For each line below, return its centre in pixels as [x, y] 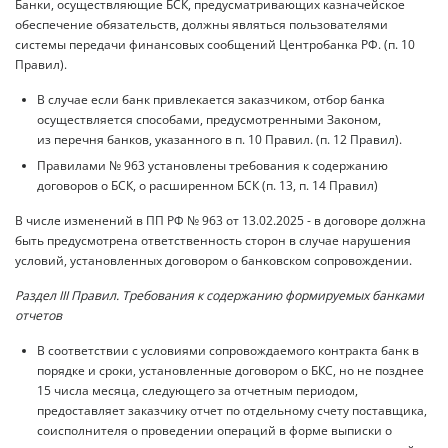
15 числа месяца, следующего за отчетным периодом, [197, 390]
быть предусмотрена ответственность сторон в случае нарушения [213, 240]
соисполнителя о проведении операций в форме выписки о [214, 430]
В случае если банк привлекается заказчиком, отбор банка [211, 99]
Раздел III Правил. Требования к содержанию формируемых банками [219, 295]
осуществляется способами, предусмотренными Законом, [209, 119]
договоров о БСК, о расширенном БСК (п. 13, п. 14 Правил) [207, 185]
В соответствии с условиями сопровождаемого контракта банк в [228, 350]
